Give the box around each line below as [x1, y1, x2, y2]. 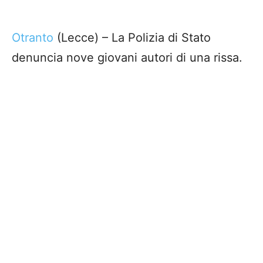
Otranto [12, 30, 53, 45]
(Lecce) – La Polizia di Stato [53, 30, 211, 45]
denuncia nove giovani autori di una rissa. [12, 50, 242, 65]
